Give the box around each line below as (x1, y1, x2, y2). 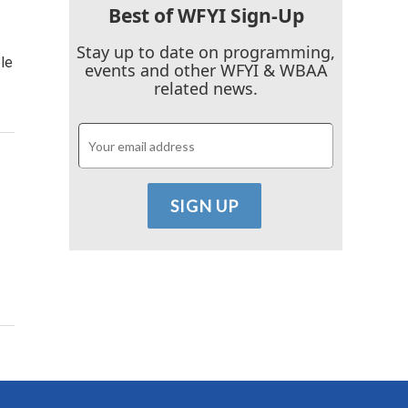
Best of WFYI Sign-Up (107, 2, 304, 28)
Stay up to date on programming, (76, 41, 335, 63)
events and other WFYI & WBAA (84, 59, 328, 81)
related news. (154, 77, 258, 99)
